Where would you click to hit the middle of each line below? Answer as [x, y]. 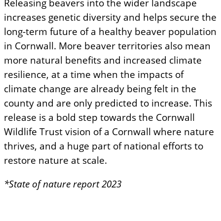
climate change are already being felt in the [100, 89]
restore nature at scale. [55, 160]
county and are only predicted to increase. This [108, 103]
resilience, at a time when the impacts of [94, 74]
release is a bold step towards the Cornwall [99, 117]
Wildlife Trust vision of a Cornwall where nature [109, 132]
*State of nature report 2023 [63, 184]
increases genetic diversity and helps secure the [110, 17]
